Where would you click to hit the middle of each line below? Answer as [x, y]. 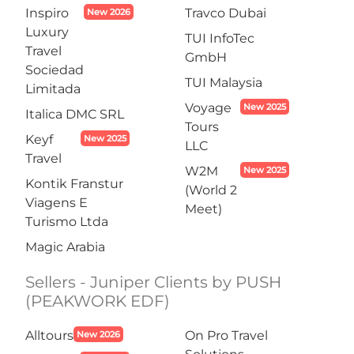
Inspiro [47, 13]
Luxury [47, 32]
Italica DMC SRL [75, 114]
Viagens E [56, 203]
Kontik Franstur [74, 184]
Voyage [208, 108]
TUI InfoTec [220, 38]
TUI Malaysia [224, 83]
